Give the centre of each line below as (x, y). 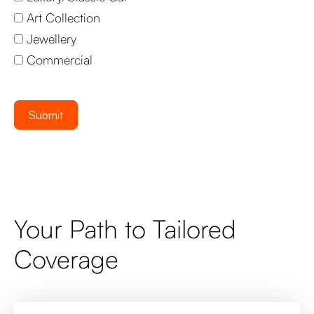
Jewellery (52, 39)
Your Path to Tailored (125, 228)
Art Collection (63, 18)
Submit (46, 115)
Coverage (66, 259)
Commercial (60, 60)
